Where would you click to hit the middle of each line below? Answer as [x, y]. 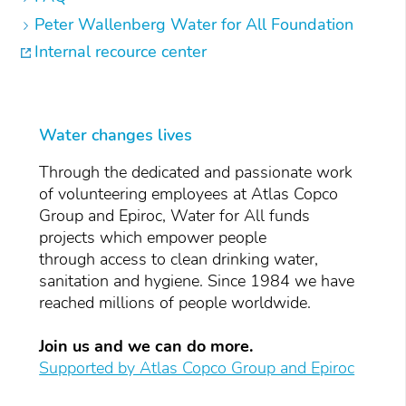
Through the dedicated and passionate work [196, 172]
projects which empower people [153, 237]
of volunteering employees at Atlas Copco [189, 193]
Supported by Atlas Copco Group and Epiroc [197, 367]
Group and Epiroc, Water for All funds [175, 215]
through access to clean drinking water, [179, 259]
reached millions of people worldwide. [180, 302]
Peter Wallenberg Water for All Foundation [193, 24]
